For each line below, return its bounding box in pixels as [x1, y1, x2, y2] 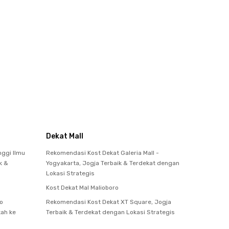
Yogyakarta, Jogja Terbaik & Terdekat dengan [46, 159, 179, 167]
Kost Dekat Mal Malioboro [46, 184, 119, 191]
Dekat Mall [46, 131, 83, 141]
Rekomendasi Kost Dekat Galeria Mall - [46, 149, 159, 156]
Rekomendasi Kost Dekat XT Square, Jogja [46, 198, 171, 205]
